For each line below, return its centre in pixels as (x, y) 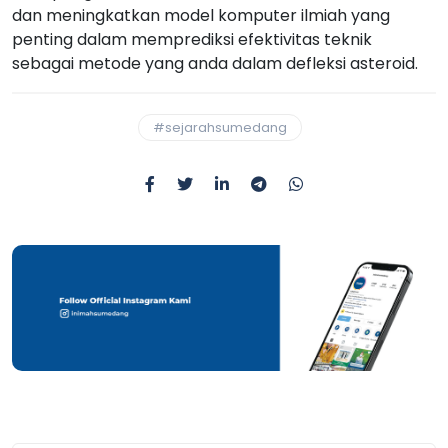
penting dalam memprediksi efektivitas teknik (192, 39)
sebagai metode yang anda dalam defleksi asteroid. (215, 63)
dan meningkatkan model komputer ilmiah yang (201, 15)
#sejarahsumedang (220, 127)
